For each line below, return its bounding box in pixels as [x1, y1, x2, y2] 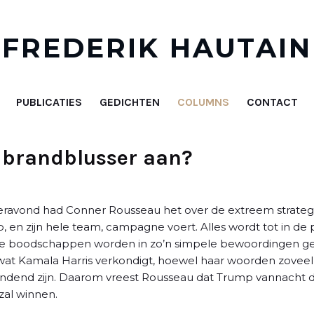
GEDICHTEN [100, 95, 160, 109]
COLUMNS [177, 95, 229, 109]
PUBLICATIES [16, 95, 82, 109]
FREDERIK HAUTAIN [1, 32, 313, 64]
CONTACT [247, 95, 298, 109]
